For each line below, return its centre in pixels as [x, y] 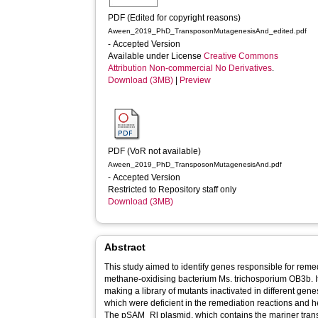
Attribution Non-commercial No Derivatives [190, 68]
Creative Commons [241, 56]
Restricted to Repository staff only [174, 190]
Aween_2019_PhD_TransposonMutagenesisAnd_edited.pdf [208, 31]
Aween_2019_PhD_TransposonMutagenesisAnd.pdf [195, 164]
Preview [196, 80]
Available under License [156, 56]
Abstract [125, 247]
